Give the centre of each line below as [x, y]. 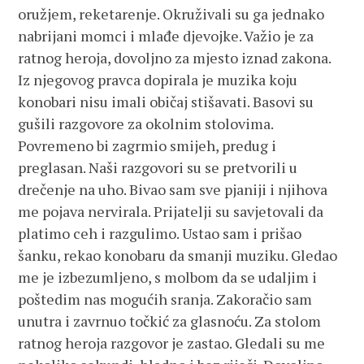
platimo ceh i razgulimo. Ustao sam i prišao [160, 233]
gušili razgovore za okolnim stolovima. [146, 123]
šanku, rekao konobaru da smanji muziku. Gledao [178, 255]
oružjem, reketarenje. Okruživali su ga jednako [171, 14]
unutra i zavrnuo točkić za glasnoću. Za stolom [170, 321]
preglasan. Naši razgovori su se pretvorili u [158, 167]
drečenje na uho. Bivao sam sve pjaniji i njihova [173, 189]
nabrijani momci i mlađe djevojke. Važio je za [166, 36]
